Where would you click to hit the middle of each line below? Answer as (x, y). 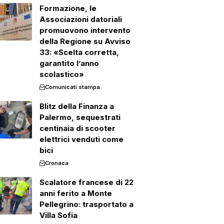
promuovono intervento (85, 30)
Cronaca (56, 163)
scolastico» (61, 74)
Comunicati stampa (72, 87)
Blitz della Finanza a (76, 106)
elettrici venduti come (81, 139)
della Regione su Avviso (85, 41)
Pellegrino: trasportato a (86, 204)
